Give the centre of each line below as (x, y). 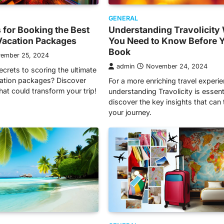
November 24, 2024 (177, 66)
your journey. (130, 112)
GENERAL (123, 18)
